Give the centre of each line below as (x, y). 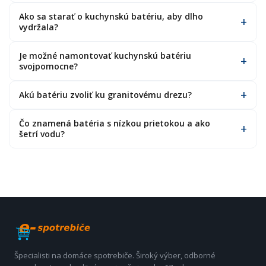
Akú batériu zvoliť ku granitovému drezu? (105, 95)
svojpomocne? (48, 66)
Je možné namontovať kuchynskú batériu (105, 56)
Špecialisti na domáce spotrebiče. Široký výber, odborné (115, 255)
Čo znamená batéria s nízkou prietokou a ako (115, 123)
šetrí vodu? (42, 134)
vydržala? (39, 27)
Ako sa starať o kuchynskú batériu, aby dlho (111, 16)
